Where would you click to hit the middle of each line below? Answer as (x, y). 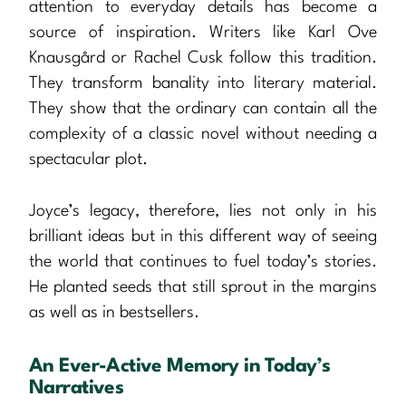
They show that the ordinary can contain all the (203, 108)
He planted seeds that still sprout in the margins (203, 287)
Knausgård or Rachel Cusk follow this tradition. (203, 58)
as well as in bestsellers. (114, 312)
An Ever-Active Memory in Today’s (180, 366)
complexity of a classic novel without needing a (203, 134)
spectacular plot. (88, 159)
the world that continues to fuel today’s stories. (203, 261)
